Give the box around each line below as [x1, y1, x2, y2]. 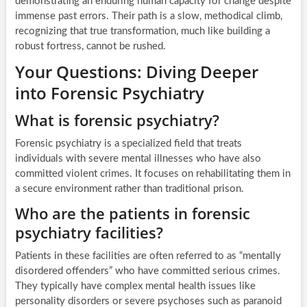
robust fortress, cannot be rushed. [14, 41, 166, 52]
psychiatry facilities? [14, 222, 163, 243]
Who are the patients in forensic [14, 203, 250, 224]
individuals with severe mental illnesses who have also [14, 153, 261, 164]
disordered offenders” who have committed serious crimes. [14, 266, 280, 277]
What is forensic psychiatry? [14, 110, 219, 131]
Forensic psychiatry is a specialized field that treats [14, 138, 242, 149]
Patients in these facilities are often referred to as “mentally [14, 251, 281, 262]
